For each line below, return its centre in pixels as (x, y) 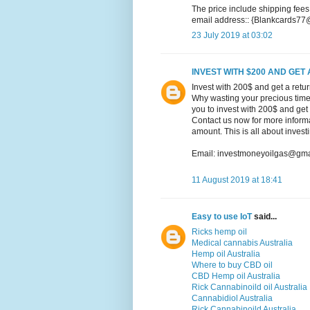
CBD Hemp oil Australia (236, 276)
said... (264, 217)
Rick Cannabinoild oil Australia (249, 288)
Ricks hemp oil (219, 232)
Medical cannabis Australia (242, 243)
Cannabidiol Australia (232, 299)
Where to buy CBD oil (232, 265)
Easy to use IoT (222, 217)
